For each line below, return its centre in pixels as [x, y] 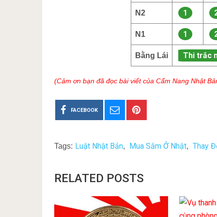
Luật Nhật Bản [99, 146]
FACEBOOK [84, 110]
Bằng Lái [152, 55]
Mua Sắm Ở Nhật [158, 146]
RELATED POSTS [99, 178]
